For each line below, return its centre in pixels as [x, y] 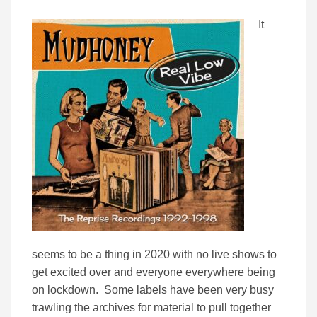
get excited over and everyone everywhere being [154, 272]
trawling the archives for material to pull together [151, 308]
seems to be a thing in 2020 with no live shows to [154, 255]
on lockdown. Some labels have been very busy [153, 290]
